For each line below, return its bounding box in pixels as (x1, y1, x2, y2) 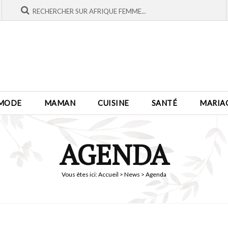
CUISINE (98, 98, 129, 107)
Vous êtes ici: (62, 170, 98, 178)
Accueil (98, 170, 119, 178)
